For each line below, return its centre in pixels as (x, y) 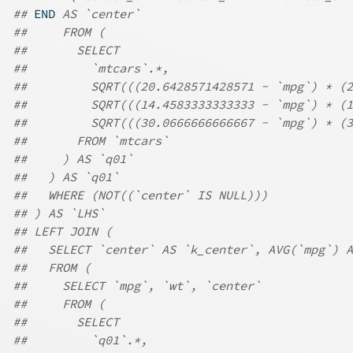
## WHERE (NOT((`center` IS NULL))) (140, 195)
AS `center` (98, 14)
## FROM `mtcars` (91, 141)
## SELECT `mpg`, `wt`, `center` (137, 286)
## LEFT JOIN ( (62, 232)
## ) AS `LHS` (59, 214)
